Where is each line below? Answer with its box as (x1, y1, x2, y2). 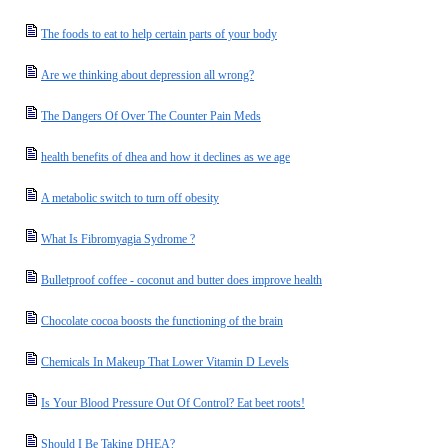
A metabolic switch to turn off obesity (41, 191, 219, 205)
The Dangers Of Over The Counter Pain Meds (41, 109, 261, 123)
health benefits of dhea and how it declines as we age (41, 150, 290, 164)
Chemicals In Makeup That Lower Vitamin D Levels (41, 355, 289, 369)
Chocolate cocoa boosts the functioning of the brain (41, 314, 283, 328)
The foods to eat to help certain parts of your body (41, 27, 277, 41)
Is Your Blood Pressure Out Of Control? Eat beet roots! (41, 396, 305, 410)
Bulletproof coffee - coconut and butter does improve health (41, 273, 322, 287)
